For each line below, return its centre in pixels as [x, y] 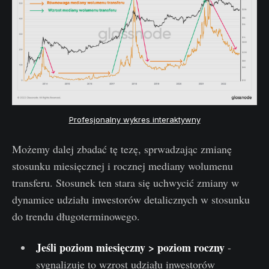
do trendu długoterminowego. [76, 216]
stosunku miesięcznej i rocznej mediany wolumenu [122, 166]
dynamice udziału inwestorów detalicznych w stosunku [131, 200]
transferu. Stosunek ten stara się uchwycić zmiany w [125, 183]
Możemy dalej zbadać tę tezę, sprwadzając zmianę [122, 149]
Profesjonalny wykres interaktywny [134, 119]
